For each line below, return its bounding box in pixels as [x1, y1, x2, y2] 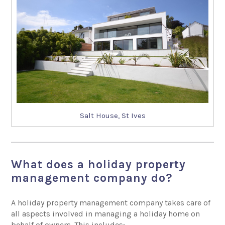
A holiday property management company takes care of [11, 197, 211, 207]
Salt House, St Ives [79, 110, 146, 120]
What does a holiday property [11, 157, 186, 171]
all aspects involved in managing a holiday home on [11, 208, 200, 218]
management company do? [11, 171, 173, 185]
